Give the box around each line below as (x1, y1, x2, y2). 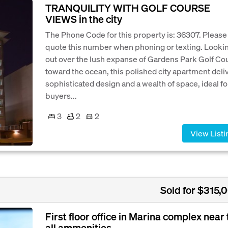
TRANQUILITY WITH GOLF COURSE (45, 1, 210, 14)
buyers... (45, 90, 77, 101)
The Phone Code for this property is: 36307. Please (45, 29, 227, 40)
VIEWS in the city (45, 12, 122, 25)
